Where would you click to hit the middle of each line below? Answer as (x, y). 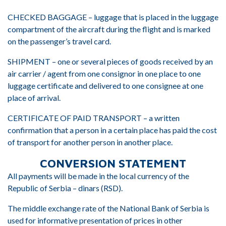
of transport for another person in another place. (90, 142)
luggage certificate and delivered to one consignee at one (105, 86)
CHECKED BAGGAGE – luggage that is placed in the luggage (113, 17)
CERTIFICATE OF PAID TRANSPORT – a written (94, 118)
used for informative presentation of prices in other (95, 220)
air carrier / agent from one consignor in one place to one (104, 73)
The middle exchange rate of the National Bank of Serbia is (108, 208)
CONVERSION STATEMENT (113, 163)
